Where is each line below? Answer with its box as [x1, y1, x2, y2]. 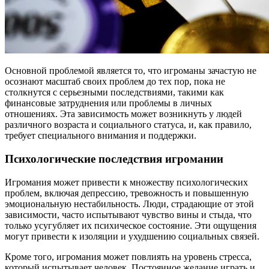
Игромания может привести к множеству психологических [5, 177, 248, 187]
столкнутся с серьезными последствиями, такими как [5, 87, 224, 98]
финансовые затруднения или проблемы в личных [5, 98, 212, 109]
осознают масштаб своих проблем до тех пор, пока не [5, 76, 225, 87]
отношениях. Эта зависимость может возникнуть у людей [5, 109, 242, 119]
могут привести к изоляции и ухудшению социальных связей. [5, 231, 259, 241]
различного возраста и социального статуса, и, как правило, [5, 119, 252, 130]
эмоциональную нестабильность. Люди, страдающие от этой [5, 198, 254, 209]
